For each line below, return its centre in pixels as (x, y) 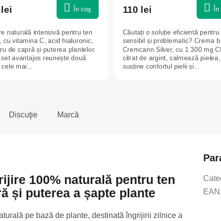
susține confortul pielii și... (161, 66)
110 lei (137, 9)
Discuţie (23, 114)
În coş (82, 9)
